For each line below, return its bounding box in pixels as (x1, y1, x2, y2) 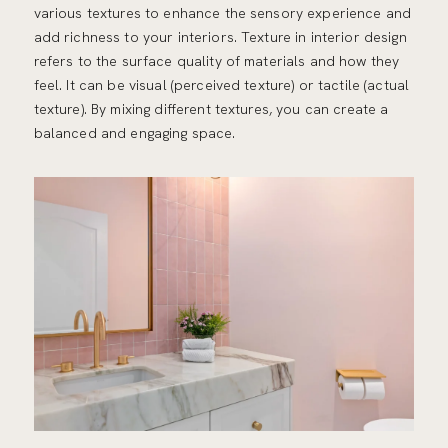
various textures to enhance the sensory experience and (33, 4, 412, 23)
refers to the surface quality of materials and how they (33, 52, 400, 71)
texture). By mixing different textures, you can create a (33, 100, 389, 119)
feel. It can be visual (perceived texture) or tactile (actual (33, 76, 410, 95)
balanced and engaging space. (33, 124, 236, 143)
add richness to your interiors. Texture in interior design (33, 28, 407, 47)
